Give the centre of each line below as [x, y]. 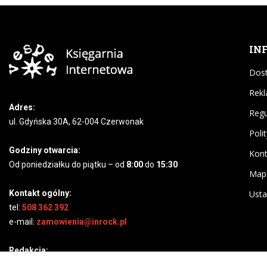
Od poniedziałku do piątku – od [68, 164]
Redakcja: [29, 250]
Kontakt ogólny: [40, 193]
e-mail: [23, 221]
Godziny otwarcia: [45, 150]
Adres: [22, 107]
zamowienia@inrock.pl [82, 221]
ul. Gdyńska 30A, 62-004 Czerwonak [76, 121]
